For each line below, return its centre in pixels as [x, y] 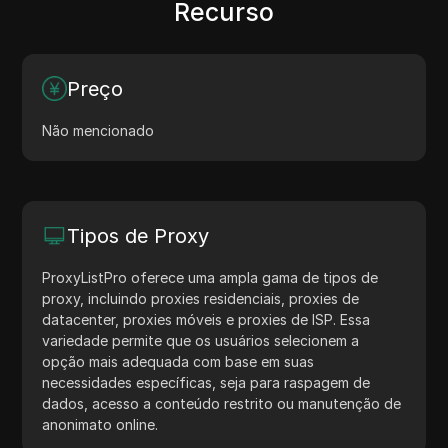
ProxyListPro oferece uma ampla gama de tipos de [210, 277]
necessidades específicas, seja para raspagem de [206, 382]
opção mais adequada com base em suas [178, 361]
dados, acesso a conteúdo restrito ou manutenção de [222, 403]
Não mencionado [98, 130]
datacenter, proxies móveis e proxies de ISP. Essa [206, 319]
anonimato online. [100, 424]
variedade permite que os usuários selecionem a [201, 340]
